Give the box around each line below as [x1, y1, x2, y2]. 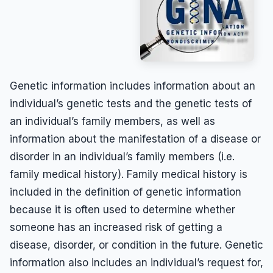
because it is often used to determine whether [10, 203, 235, 216]
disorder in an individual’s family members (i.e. [10, 150, 235, 163]
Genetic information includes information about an [10, 79, 255, 92]
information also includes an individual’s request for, [10, 256, 263, 269]
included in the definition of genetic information [10, 185, 241, 198]
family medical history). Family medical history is [10, 168, 247, 180]
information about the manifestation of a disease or [10, 132, 261, 145]
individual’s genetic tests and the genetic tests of [10, 97, 252, 110]
